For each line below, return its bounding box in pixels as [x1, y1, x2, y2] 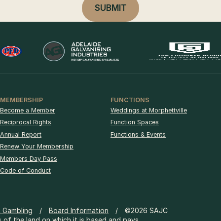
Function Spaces [110, 118, 159, 126]
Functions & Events [110, 130, 166, 138]
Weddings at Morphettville [110, 106, 187, 114]
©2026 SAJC [125, 206, 168, 215]
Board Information [49, 206, 109, 215]
